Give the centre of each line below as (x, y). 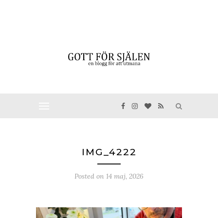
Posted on (90, 176)
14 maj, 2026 (125, 176)
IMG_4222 (109, 152)
